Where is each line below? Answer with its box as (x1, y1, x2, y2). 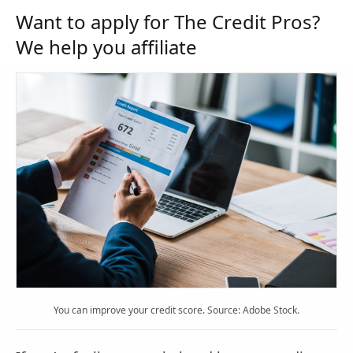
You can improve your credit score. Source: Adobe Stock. (54, 303, 299, 317)
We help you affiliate (16, 34, 197, 61)
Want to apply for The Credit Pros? (16, 9, 320, 35)
